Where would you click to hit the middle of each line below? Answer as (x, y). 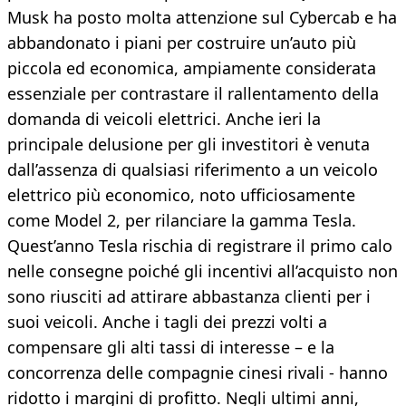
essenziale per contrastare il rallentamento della (193, 94)
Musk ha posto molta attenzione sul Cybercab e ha (202, 18)
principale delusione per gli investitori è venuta (188, 145)
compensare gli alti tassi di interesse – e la (171, 348)
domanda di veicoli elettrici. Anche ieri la (164, 119)
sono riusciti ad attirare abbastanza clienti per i (189, 297)
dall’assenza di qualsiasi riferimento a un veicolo (193, 170)
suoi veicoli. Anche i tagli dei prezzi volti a (167, 322)
